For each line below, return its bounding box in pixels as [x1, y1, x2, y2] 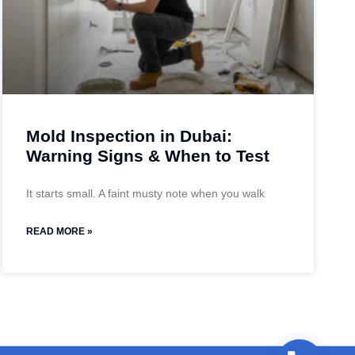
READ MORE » [25, 226, 93, 238]
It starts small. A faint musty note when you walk [25, 187, 265, 200]
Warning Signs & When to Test [25, 147, 269, 166]
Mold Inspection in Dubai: [25, 127, 232, 146]
